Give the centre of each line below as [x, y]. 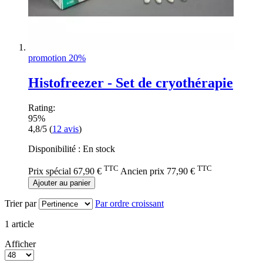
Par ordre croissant [129, 204]
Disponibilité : [55, 149]
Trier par [21, 204]
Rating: [42, 107]
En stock [99, 149]
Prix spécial [50, 171]
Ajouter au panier [62, 183]
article [22, 224]
